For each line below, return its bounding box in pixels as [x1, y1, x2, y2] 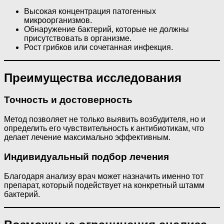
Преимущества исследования [4, 70, 181, 84]
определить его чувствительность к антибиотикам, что [4, 124, 204, 133]
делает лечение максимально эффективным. [4, 133, 170, 142]
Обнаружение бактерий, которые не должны [24, 24, 189, 33]
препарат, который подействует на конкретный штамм [4, 180, 204, 189]
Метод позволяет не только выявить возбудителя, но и [4, 115, 205, 124]
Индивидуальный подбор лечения [4, 151, 169, 162]
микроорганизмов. [24, 15, 92, 24]
